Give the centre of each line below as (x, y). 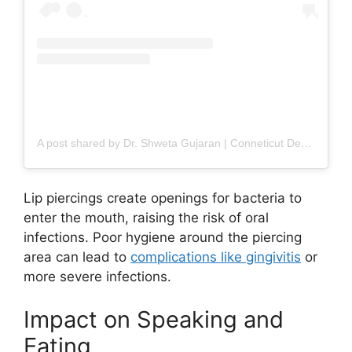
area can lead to (77, 257)
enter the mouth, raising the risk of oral (146, 217)
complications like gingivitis (216, 257)
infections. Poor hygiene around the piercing (163, 237)
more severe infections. (97, 276)
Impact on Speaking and (154, 320)
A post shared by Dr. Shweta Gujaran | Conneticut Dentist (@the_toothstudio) (306, 143)
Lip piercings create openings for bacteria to (163, 198)
